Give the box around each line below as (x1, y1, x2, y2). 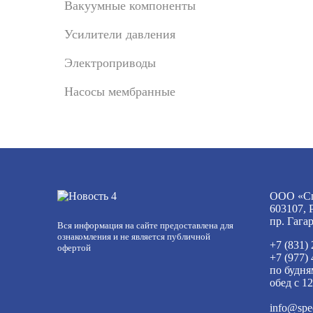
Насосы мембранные (64, 85, 175, 99)
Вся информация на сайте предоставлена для (57, 220, 233, 231)
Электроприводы (64, 56, 156, 70)
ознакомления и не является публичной (57, 231, 210, 242)
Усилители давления (64, 27, 175, 41)
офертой (57, 242, 91, 253)
